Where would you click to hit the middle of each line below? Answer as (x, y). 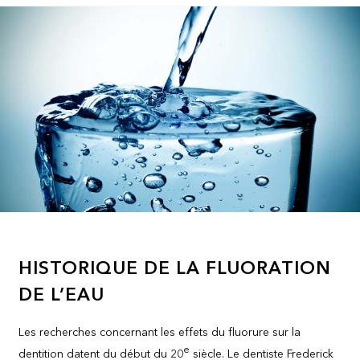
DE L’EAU (62, 295)
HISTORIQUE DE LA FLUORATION (175, 269)
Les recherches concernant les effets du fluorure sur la (160, 333)
